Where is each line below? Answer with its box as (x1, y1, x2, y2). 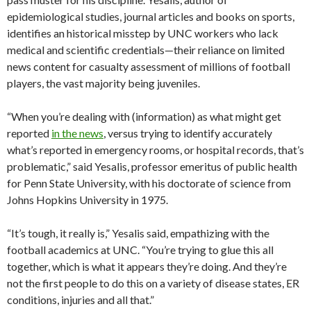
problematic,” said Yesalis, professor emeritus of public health (7, 160, 297, 174)
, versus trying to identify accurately (103, 126, 272, 140)
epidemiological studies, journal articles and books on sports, (7, 10, 294, 24)
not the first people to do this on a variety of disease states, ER (7, 276, 299, 290)
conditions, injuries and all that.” (7, 293, 154, 307)
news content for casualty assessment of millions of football (7, 60, 290, 74)
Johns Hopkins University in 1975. (7, 193, 168, 207)
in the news (51, 126, 103, 140)
